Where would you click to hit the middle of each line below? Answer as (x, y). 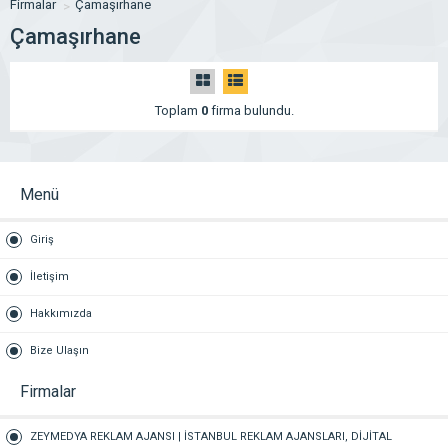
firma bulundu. (250, 110)
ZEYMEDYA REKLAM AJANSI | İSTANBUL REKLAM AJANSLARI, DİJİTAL (211, 436)
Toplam (177, 110)
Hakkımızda (61, 313)
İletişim (49, 276)
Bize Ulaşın (59, 350)
